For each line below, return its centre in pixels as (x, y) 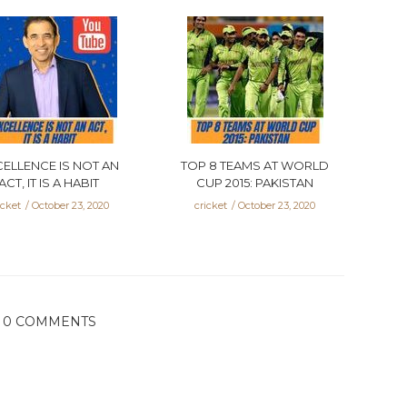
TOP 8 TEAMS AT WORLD (255, 166)
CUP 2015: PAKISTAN (255, 183)
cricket (211, 206)
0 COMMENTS (49, 321)
